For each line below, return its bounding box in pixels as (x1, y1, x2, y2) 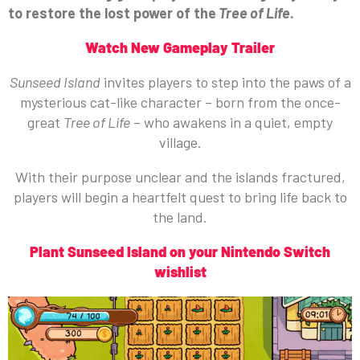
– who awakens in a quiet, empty (130, 113, 333, 132)
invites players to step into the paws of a (100, 73, 351, 92)
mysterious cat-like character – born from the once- (19, 93, 341, 112)
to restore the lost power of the (8, 4, 216, 22)
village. (158, 133, 202, 152)
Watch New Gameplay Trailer (85, 39, 275, 57)
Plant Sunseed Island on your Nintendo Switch (30, 243, 330, 261)
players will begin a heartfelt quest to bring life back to (13, 188, 347, 207)
